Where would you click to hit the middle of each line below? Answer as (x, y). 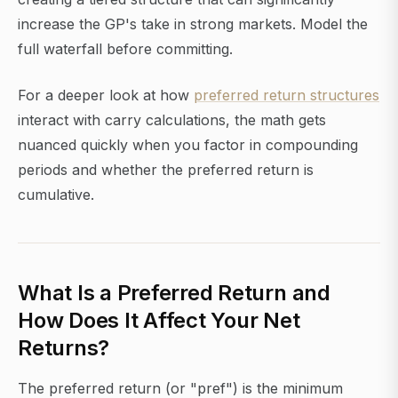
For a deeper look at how (106, 96)
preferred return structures (287, 96)
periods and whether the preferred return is (166, 170)
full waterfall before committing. (125, 49)
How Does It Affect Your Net (159, 321)
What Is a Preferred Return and (174, 293)
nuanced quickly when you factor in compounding (188, 145)
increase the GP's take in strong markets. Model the (193, 24)
